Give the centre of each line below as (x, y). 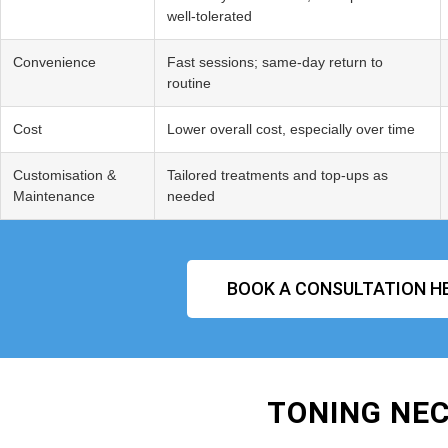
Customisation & (64, 175)
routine (189, 83)
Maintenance (54, 196)
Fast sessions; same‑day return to (275, 62)
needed (191, 196)
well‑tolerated (209, 16)
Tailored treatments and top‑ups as (277, 175)
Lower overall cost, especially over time (291, 129)
